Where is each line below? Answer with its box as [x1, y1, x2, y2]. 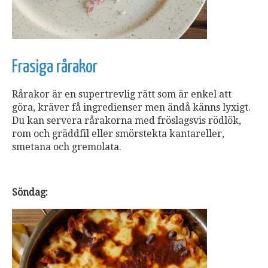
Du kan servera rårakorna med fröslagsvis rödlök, [12, 115, 241, 127]
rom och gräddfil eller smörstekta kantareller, [12, 128, 224, 140]
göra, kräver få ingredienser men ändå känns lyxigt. [12, 102, 251, 114]
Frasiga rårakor [12, 58, 98, 77]
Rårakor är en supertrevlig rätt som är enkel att [12, 89, 232, 100]
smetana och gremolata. [12, 141, 121, 153]
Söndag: [12, 187, 48, 199]
